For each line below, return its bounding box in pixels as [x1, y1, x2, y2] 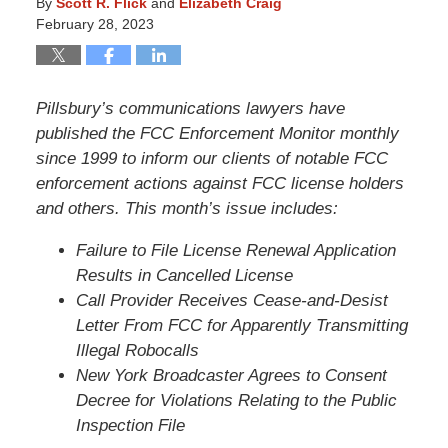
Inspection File [75, 416, 185, 435]
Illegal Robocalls [75, 341, 199, 360]
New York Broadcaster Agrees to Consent [75, 366, 387, 385]
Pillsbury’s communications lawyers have [35, 99, 345, 118]
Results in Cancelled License [75, 266, 293, 285]
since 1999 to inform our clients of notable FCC [35, 149, 388, 168]
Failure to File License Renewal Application [75, 241, 396, 260]
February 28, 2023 [35, 16, 154, 33]
